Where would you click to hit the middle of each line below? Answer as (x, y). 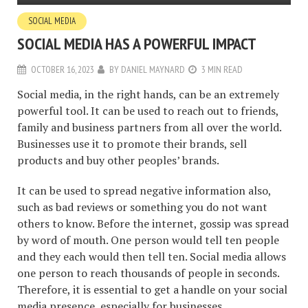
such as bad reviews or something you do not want (142, 207)
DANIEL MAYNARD (153, 70)
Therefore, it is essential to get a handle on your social (152, 290)
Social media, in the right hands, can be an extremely (148, 95)
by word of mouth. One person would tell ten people (148, 240)
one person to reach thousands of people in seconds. (148, 273)
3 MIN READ (222, 70)
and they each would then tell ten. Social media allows (152, 257)
